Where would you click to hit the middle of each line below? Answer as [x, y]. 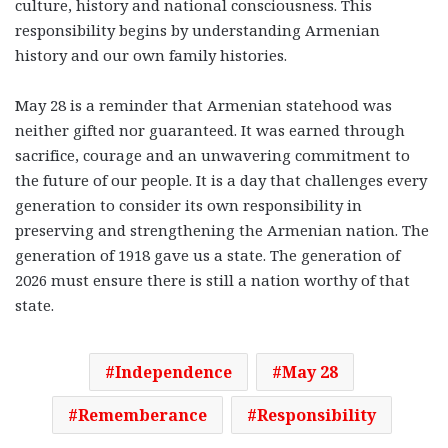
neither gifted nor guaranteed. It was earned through [210, 129]
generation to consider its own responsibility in [188, 204]
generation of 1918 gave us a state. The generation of [207, 254]
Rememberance [142, 414]
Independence [173, 371]
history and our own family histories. [153, 54]
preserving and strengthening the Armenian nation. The [222, 229]
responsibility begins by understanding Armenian [197, 29]
